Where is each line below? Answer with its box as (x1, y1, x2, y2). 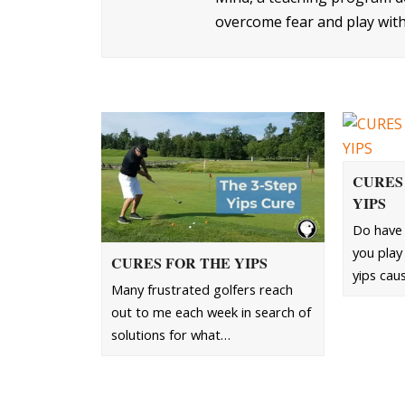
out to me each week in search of (111, 302, 311, 321)
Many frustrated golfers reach (111, 279, 293, 298)
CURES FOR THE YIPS (111, 251, 268, 273)
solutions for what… (111, 325, 231, 344)
